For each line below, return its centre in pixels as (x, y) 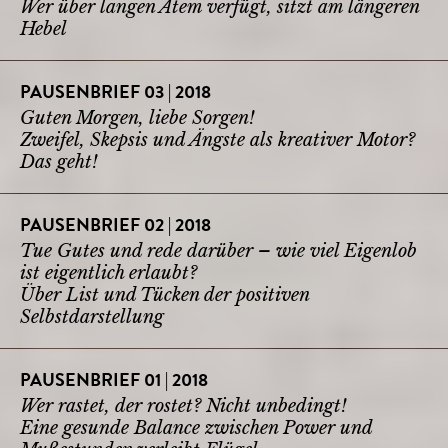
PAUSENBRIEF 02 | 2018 (115, 226)
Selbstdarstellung (92, 316)
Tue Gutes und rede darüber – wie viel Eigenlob (218, 250)
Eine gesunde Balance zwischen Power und (196, 427)
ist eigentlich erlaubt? (108, 272)
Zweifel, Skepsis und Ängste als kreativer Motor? (217, 139)
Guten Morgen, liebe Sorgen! (137, 117)
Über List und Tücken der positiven (164, 294)
